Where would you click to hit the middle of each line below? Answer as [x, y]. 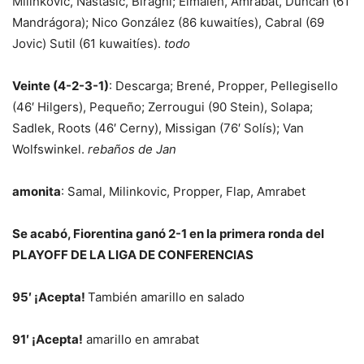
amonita [37, 191]
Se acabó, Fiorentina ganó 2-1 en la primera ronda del [168, 233]
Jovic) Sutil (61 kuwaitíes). [88, 43]
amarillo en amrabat [141, 339]
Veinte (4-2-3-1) [61, 85]
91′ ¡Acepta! [48, 339]
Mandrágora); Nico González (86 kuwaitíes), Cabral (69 [168, 22]
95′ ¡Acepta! [50, 297]
